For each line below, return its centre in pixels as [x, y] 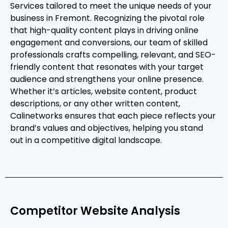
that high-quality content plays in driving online [104, 31]
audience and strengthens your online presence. [107, 79]
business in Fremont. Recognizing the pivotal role [107, 18]
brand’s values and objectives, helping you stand [107, 128]
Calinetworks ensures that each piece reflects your [113, 116]
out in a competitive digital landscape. [86, 140]
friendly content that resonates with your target [107, 67]
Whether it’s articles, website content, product [104, 92]
